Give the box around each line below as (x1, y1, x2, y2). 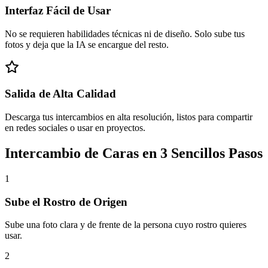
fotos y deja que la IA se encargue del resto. (5, 39, 169, 50)
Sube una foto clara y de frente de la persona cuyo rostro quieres (5, 220, 246, 230)
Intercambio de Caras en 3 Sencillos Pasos (5, 145, 263, 162)
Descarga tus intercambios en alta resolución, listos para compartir (5, 112, 252, 123)
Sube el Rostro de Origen (5, 195, 127, 208)
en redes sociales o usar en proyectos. (5, 123, 145, 133)
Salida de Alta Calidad (5, 87, 116, 100)
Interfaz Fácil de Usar (5, 4, 111, 17)
